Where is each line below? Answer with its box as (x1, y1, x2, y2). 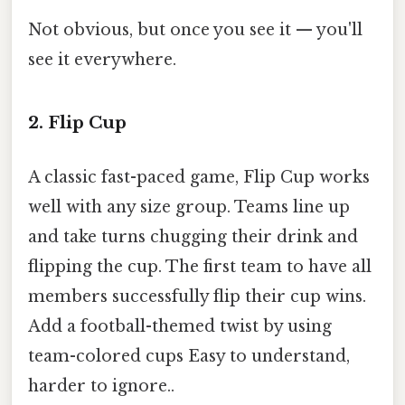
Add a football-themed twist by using (28, 316, 332, 336)
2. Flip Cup (28, 112, 127, 134)
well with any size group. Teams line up (28, 196, 350, 217)
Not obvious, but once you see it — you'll (28, 19, 363, 40)
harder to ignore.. (28, 375, 174, 396)
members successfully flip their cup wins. (28, 286, 366, 306)
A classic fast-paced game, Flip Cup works (28, 166, 370, 187)
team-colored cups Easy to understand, (28, 345, 350, 366)
